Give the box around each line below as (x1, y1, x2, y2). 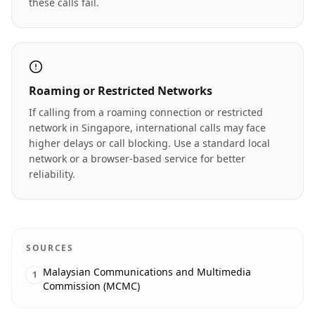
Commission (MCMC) (43, 279, 140, 292)
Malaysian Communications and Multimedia (43, 265, 251, 278)
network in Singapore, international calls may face (29, 121, 266, 134)
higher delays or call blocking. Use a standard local (29, 136, 270, 150)
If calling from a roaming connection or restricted (29, 105, 263, 119)
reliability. (29, 167, 75, 181)
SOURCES (26, 242, 74, 254)
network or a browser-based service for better (29, 152, 245, 165)
